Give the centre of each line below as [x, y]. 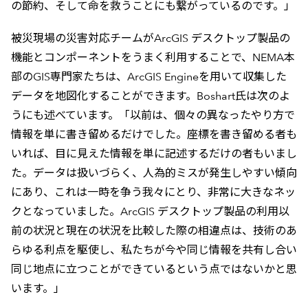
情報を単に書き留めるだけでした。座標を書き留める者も [154, 135]
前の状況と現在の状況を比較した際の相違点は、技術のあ [154, 231]
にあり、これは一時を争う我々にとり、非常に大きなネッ [153, 192]
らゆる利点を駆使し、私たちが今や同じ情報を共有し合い [154, 250]
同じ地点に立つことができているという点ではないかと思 [154, 269]
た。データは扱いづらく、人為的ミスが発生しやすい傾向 [154, 173]
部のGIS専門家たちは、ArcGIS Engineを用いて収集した [148, 77]
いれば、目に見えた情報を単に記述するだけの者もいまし [154, 154]
